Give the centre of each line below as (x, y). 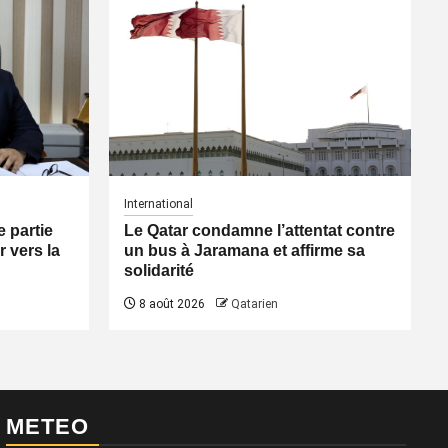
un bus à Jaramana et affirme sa (244, 250)
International (158, 203)
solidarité (158, 270)
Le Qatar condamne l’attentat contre (259, 230)
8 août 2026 (170, 303)
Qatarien (254, 303)
